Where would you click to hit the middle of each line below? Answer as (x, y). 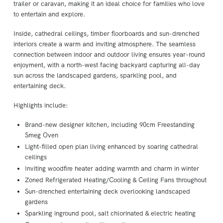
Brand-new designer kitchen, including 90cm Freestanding (110, 125)
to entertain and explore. (49, 14)
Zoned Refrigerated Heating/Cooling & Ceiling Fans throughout (116, 180)
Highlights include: (41, 105)
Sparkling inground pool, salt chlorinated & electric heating (111, 213)
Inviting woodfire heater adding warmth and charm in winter (112, 168)
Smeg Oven (42, 135)
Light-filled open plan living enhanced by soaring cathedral (112, 147)
